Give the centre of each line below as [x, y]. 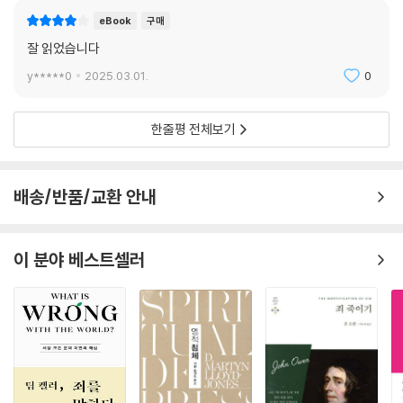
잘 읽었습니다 [63, 49]
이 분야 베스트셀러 [79, 260]
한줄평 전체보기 [193, 130]
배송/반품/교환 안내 [85, 197]
